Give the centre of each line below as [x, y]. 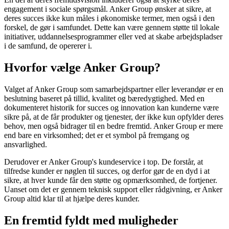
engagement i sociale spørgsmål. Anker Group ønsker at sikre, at [108, 9]
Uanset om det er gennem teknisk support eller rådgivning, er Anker [113, 189]
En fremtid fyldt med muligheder [91, 220]
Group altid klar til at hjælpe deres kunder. [72, 198]
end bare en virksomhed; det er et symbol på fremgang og [97, 135]
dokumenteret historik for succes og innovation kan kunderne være [111, 107]
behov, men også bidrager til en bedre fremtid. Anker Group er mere [113, 126]
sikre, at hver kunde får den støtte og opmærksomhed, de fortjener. [111, 180]
